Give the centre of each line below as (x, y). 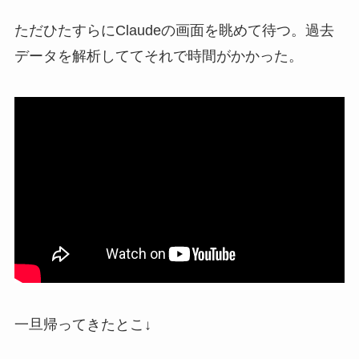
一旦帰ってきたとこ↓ (83, 325)
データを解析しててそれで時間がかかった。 (158, 56)
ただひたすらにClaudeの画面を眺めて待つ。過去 (174, 30)
